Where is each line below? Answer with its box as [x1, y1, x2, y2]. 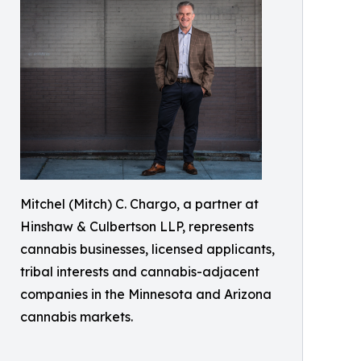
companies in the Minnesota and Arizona [20, 286, 272, 303]
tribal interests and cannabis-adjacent [20, 263, 259, 280]
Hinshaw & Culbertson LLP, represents [20, 218, 254, 235]
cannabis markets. [20, 309, 133, 326]
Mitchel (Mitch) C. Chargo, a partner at [20, 196, 259, 213]
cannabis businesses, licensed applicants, [20, 241, 275, 258]
